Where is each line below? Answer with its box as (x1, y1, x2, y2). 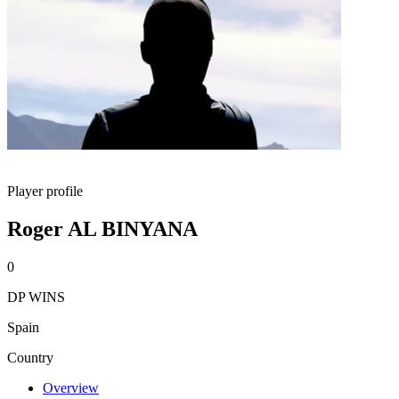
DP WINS (7, 289, 65, 305)
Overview (43, 379, 99, 395)
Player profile (7, 183, 83, 199)
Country (7, 349, 53, 365)
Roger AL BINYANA (7, 216, 198, 240)
